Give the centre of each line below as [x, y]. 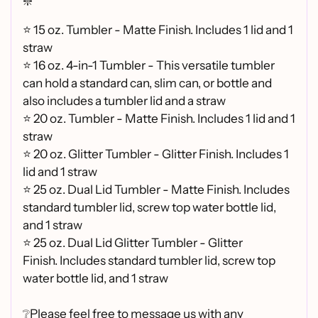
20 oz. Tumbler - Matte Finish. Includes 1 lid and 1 [164, 119]
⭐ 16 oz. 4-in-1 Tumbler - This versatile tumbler [149, 65]
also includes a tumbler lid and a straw [124, 101]
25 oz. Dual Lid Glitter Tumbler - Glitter [138, 243]
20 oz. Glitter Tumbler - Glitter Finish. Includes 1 [161, 154]
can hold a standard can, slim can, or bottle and [147, 83]
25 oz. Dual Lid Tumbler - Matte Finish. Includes [161, 190]
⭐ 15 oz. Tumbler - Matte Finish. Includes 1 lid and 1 [158, 30]
